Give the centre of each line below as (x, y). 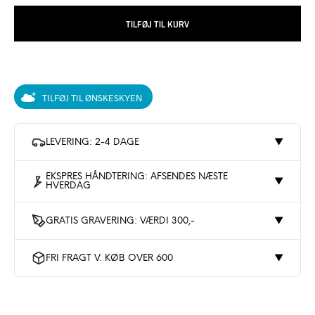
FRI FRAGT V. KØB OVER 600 (109, 258)
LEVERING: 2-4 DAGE (92, 142)
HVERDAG (68, 186)
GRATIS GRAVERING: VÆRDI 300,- (120, 221)
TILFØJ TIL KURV (157, 25)
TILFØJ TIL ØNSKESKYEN (92, 97)
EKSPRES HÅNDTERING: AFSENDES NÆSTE (136, 177)
